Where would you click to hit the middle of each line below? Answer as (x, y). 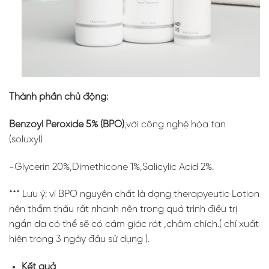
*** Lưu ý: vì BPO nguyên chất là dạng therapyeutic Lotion (134, 195)
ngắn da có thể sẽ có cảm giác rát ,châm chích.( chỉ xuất (134, 225)
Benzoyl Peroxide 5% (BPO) (67, 124)
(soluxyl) (26, 139)
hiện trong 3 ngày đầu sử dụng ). (79, 240)
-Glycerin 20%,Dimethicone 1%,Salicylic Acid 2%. (111, 167)
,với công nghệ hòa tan (175, 124)
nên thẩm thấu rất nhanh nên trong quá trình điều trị (123, 210)
